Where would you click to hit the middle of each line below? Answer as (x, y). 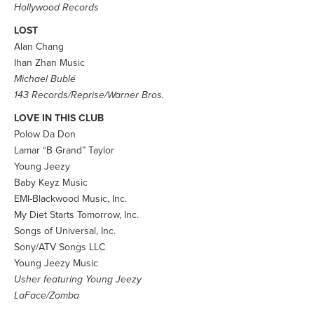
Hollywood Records (56, 7)
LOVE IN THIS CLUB (59, 118)
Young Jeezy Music (56, 263)
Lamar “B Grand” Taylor (64, 150)
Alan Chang (39, 47)
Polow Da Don (45, 134)
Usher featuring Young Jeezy (78, 279)
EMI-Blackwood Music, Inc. (70, 199)
